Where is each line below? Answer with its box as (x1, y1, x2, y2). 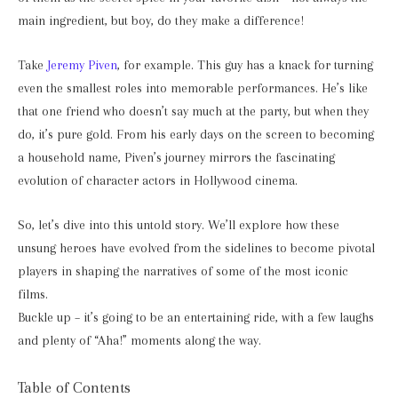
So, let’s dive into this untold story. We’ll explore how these (18, 217, 339, 233)
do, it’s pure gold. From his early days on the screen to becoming (18, 126, 374, 142)
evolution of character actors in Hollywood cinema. (18, 172, 298, 188)
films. (18, 286, 48, 302)
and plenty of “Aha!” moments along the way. (18, 332, 261, 348)
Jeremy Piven (47, 57, 117, 73)
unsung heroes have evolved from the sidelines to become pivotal (18, 240, 375, 256)
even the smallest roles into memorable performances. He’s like (18, 80, 368, 96)
